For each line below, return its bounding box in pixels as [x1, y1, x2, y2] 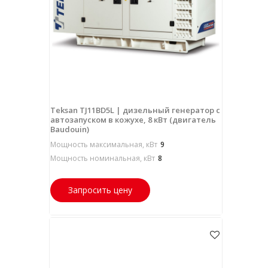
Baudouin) [50, 123, 89, 135]
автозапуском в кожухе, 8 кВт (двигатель [50, 114, 216, 125]
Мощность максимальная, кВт [50, 139, 157, 150]
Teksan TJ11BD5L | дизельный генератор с [50, 104, 220, 115]
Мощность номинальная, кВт [50, 153, 155, 163]
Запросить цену [68, 184, 132, 196]
